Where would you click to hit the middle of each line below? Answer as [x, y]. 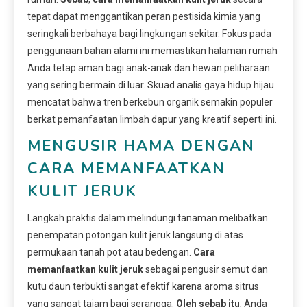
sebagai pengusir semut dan [206, 270]
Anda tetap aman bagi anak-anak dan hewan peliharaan [149, 68]
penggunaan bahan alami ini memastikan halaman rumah [152, 51]
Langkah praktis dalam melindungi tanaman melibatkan [148, 218]
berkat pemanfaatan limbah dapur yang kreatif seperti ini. [152, 120]
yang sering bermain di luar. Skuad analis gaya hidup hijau [151, 85]
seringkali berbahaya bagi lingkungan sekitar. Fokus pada [149, 34]
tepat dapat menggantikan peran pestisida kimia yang [144, 17]
